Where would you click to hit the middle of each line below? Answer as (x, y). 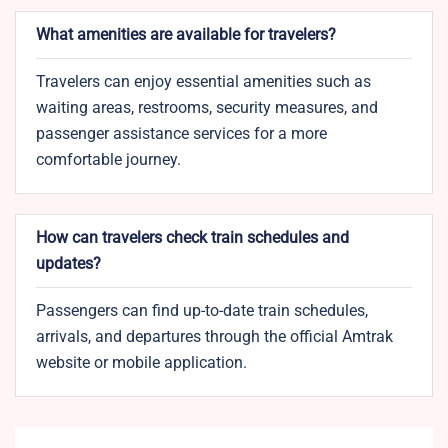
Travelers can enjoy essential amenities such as (203, 82)
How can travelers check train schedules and (192, 238)
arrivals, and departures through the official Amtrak (214, 337)
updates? (68, 264)
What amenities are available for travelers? (186, 35)
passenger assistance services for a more (181, 134)
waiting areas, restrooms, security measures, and (207, 108)
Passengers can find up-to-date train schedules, (202, 311)
